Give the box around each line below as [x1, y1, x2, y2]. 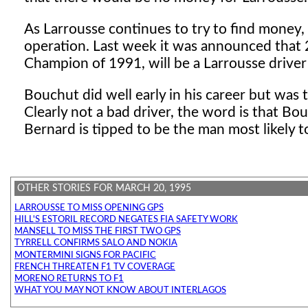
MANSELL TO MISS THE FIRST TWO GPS [14, 227, 181, 236]
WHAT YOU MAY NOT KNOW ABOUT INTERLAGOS [14, 286, 226, 296]
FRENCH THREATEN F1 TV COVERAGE [14, 262, 175, 272]
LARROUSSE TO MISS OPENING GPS [14, 203, 164, 212]
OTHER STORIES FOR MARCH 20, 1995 [17, 183, 191, 194]
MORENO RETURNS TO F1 [14, 274, 124, 284]
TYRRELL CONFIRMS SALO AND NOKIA [14, 239, 177, 248]
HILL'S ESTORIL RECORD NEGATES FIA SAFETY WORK [14, 214, 238, 224]
